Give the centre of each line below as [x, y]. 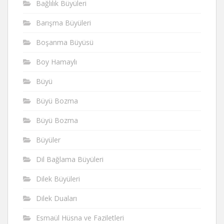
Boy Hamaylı [56, 61]
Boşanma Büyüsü [65, 42]
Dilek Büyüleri [58, 178]
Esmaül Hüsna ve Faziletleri [80, 217]
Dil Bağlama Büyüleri [70, 159]
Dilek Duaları [56, 198]
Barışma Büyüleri [63, 22]
